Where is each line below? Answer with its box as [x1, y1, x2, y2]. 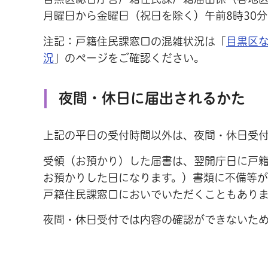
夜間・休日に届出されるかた [59, 91, 245, 106]
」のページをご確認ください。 [54, 52, 205, 63]
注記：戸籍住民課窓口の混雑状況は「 [43, 35, 226, 47]
